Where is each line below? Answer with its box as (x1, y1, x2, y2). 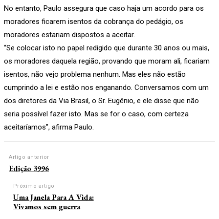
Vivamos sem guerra (13, 201, 80, 212)
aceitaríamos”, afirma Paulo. (4, 122, 94, 131)
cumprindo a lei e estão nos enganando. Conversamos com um (4, 83, 209, 92)
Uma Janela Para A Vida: (13, 192, 94, 202)
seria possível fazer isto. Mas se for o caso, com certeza (4, 109, 189, 118)
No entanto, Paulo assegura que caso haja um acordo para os (4, 3, 204, 13)
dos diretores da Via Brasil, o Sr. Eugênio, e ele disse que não (4, 96, 199, 105)
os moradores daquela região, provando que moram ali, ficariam (4, 56, 210, 66)
